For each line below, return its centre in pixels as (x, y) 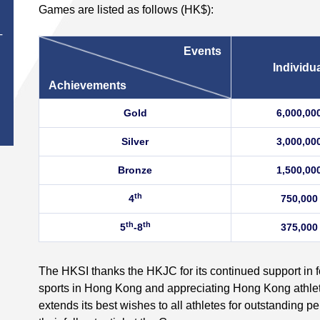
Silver (135, 141)
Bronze (135, 170)
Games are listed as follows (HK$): (126, 9)
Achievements (87, 85)
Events (202, 51)
